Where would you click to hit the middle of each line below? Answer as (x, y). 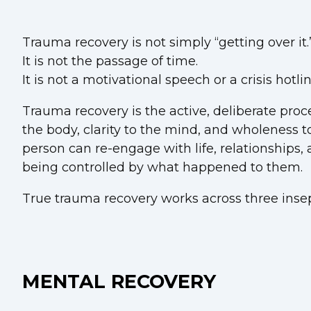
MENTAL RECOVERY (119, 282)
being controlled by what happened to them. (162, 167)
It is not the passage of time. (110, 61)
